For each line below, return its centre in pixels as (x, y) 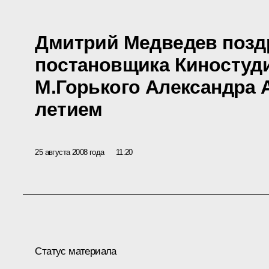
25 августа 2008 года (70, 152)
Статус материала (76, 251)
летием (69, 109)
